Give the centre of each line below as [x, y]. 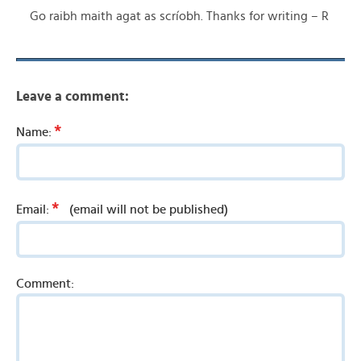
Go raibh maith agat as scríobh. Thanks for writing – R [179, 16]
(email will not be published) [149, 210]
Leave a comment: [73, 96]
